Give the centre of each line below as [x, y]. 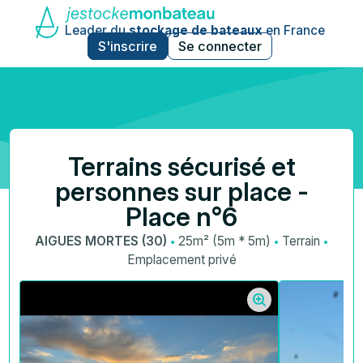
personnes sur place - [181, 192]
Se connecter [220, 46]
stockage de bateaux [195, 30]
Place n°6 [181, 217]
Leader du [96, 30]
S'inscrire [128, 46]
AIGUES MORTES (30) [102, 241]
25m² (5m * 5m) [224, 241]
